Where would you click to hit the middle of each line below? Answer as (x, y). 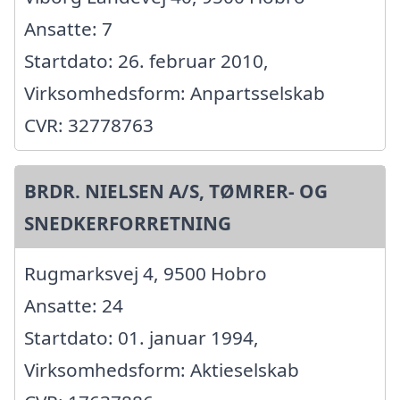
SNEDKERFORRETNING (128, 224)
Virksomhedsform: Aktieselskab (162, 370)
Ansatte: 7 (68, 29)
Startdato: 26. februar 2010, (146, 61)
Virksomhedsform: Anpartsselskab (175, 93)
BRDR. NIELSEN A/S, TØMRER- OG (176, 192)
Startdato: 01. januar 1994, (142, 338)
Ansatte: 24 (74, 306)
